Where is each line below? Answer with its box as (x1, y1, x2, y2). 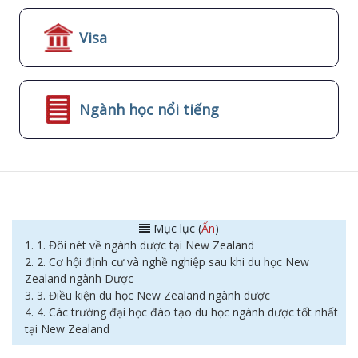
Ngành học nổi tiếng (79, 99, 219, 119)
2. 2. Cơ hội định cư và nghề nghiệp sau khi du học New (25, 254, 309, 269)
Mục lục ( (150, 221, 201, 236)
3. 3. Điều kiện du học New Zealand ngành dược (25, 288, 270, 303)
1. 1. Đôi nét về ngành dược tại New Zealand (25, 237, 254, 253)
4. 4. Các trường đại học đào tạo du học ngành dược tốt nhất (25, 304, 338, 320)
